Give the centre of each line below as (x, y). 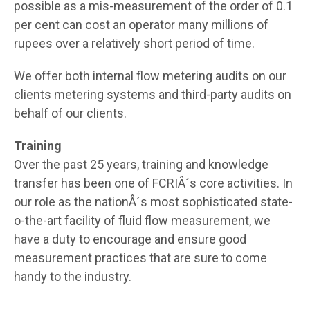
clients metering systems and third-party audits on (153, 94)
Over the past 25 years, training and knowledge (141, 164)
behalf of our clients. (70, 113)
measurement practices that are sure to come (140, 257)
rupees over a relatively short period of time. (134, 43)
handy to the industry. (73, 276)
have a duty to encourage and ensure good (130, 239)
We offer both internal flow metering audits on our (150, 75)
